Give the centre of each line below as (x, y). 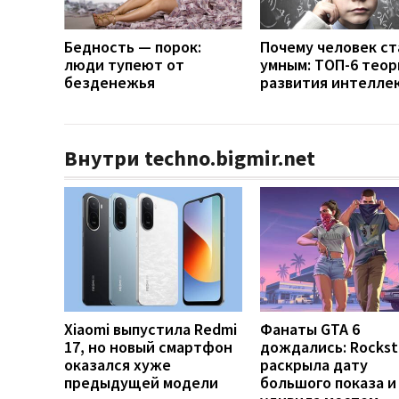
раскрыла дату (314, 364)
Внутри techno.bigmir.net (190, 158)
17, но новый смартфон (148, 346)
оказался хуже (118, 364)
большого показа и (328, 382)
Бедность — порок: (133, 46)
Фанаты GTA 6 (310, 329)
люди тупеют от (124, 64)
